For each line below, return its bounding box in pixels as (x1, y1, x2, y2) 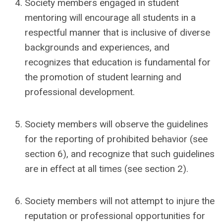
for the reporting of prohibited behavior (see (25, 133, 208, 145)
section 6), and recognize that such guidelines (25, 148, 215, 160)
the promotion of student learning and (25, 71, 181, 83)
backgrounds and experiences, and (25, 42, 169, 53)
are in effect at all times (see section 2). (25, 163, 188, 174)
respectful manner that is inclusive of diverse (25, 27, 210, 38)
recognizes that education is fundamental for (25, 56, 211, 68)
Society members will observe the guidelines (25, 118, 208, 130)
